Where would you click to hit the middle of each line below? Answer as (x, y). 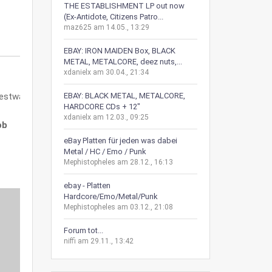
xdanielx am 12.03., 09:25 (106, 117)
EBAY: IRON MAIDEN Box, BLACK (119, 51)
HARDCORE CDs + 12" (102, 107)
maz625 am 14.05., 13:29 (106, 27)
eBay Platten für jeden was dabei (120, 141)
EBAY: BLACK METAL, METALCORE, (124, 96)
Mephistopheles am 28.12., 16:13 (118, 162)
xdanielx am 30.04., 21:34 (106, 72)
